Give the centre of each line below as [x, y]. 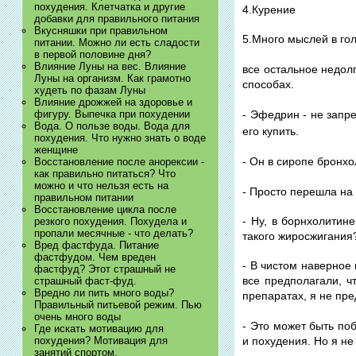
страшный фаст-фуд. [85, 281]
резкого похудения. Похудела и [110, 221]
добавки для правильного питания [116, 18]
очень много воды [77, 316]
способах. [269, 84]
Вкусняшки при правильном [101, 30]
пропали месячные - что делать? [113, 233]
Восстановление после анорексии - [119, 161]
